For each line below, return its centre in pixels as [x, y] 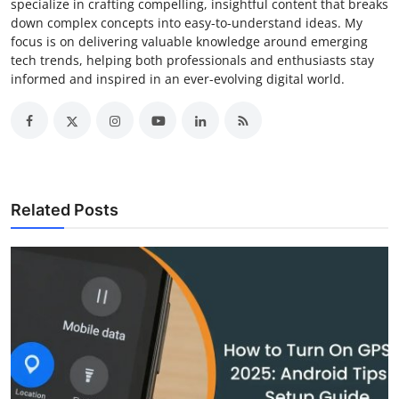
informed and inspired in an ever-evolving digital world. [178, 79]
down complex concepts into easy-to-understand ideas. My [187, 23]
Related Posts [65, 210]
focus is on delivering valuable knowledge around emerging [189, 42]
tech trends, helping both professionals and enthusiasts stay [192, 61]
